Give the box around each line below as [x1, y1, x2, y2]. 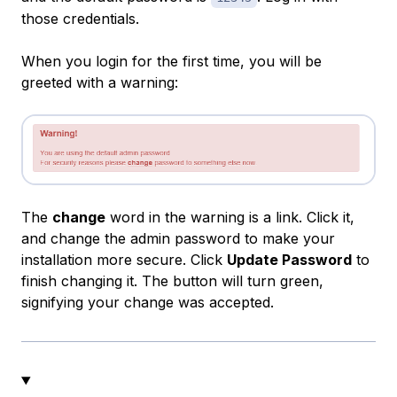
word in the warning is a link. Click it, [105, 208, 354, 227]
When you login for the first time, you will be [21, 51, 322, 70]
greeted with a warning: [21, 73, 178, 91]
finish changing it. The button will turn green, [21, 272, 323, 291]
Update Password [227, 251, 352, 269]
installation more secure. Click [21, 251, 227, 269]
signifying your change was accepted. [21, 293, 274, 312]
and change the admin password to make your [21, 230, 335, 248]
